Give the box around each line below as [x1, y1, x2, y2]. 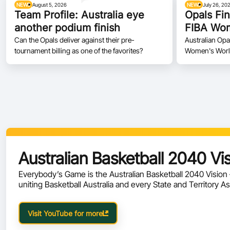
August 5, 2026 [32, 2, 67, 8]
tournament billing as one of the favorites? [14, 46, 143, 55]
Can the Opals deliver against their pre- [14, 35, 135, 44]
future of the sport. [18, 189, 86, 200]
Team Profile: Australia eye [14, 9, 144, 21]
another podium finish [14, 22, 120, 34]
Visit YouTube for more [28, 208, 103, 218]
